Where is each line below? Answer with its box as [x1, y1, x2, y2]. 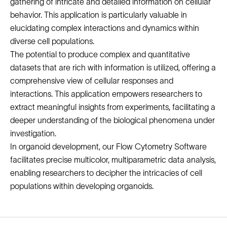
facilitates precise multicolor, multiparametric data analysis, [10, 155, 216, 165]
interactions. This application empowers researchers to [10, 89, 202, 99]
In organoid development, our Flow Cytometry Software [10, 142, 207, 152]
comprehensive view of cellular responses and [10, 76, 173, 86]
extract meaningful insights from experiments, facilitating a [10, 102, 215, 112]
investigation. [10, 129, 56, 138]
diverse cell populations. [10, 36, 94, 46]
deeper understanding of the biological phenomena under [10, 116, 215, 125]
